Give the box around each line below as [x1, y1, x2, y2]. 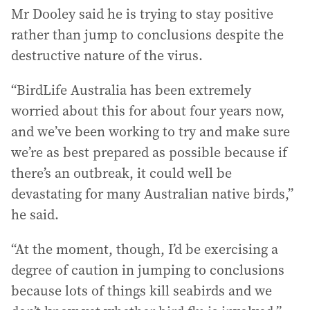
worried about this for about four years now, [11, 101, 284, 120]
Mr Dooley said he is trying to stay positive [11, 4, 273, 24]
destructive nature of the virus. [11, 46, 203, 65]
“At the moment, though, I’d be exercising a [11, 239, 278, 259]
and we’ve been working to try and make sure [11, 122, 290, 141]
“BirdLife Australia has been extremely [11, 80, 251, 100]
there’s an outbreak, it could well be [11, 163, 232, 183]
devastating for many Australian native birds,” [11, 184, 293, 203]
